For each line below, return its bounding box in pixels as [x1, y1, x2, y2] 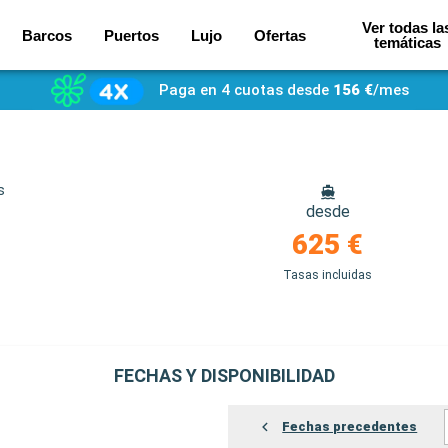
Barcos [21, 26, 72, 44]
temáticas [373, 34, 441, 51]
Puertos [103, 26, 159, 44]
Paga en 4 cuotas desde [159, 81, 329, 99]
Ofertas [253, 26, 306, 44]
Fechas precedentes [282, 419, 418, 435]
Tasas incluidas [283, 268, 373, 282]
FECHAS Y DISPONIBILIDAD [113, 365, 335, 386]
